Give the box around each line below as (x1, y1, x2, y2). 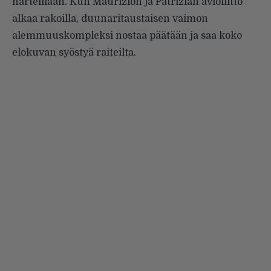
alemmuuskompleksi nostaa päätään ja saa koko (12, 30, 242, 41)
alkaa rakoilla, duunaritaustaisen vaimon (12, 13, 208, 24)
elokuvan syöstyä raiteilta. (12, 47, 136, 58)
